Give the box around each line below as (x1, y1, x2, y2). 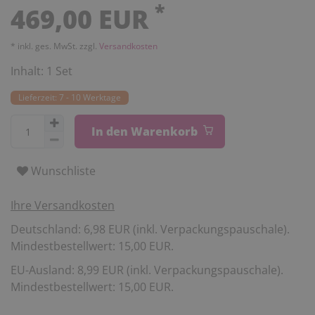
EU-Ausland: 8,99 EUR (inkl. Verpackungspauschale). (11, 262, 283, 278)
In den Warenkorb (91, 124, 198, 140)
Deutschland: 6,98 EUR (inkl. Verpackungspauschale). (11, 221, 290, 238)
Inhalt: (11, 63, 46, 79)
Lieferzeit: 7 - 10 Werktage (18, 91, 122, 103)
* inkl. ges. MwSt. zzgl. (11, 39, 99, 52)
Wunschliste (31, 162, 96, 179)
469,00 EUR (11, 1, 155, 37)
